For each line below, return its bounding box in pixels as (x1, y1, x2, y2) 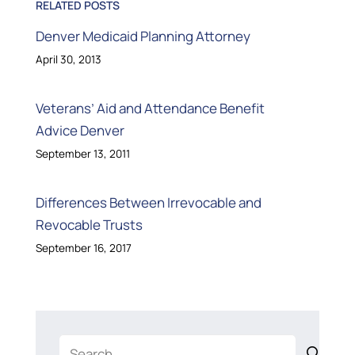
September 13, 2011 (35, 147, 130, 162)
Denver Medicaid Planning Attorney (35, 27, 250, 46)
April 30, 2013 (35, 52, 101, 67)
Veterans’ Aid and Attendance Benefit (35, 99, 265, 118)
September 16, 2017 (35, 241, 132, 256)
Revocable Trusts (35, 216, 143, 235)
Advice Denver (35, 121, 124, 140)
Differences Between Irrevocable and (35, 193, 261, 212)
